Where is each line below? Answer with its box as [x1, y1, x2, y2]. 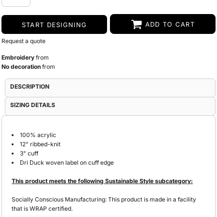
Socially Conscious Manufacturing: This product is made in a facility [12, 196, 196, 203]
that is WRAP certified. [12, 205, 73, 212]
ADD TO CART [145, 20, 195, 29]
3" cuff [20, 150, 38, 157]
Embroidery [1, 54, 34, 61]
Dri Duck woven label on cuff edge [20, 159, 114, 166]
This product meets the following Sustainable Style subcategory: [12, 177, 193, 185]
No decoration [1, 63, 41, 70]
